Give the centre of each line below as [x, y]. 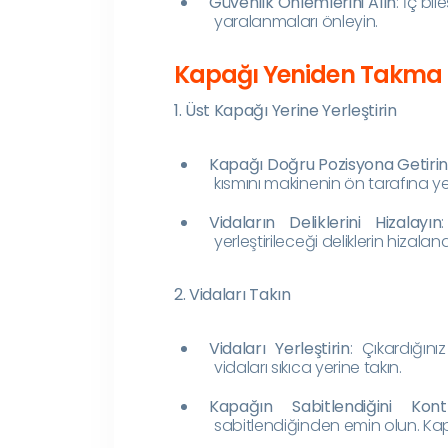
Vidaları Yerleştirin [279, 348]
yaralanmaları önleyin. [296, 21]
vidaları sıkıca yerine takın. [308, 367]
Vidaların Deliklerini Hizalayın [325, 222]
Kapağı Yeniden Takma [308, 74]
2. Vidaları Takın [232, 294]
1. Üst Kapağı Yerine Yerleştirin [285, 110]
